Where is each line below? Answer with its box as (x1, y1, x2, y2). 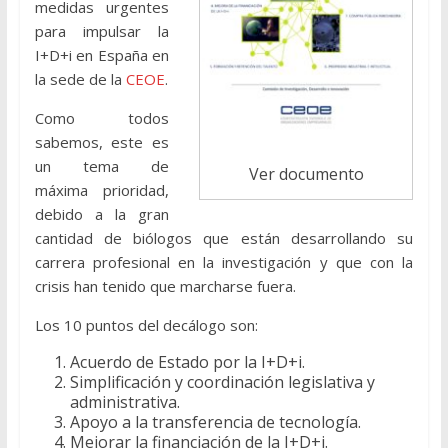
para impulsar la (34, 21, 170, 42)
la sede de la (34, 69, 126, 90)
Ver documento (248, 162, 364, 185)
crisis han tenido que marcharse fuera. (34, 276, 296, 297)
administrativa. (69, 391, 180, 414)
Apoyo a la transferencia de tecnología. (69, 411, 361, 434)
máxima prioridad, (34, 180, 170, 201)
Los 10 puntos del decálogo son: (34, 315, 258, 336)
